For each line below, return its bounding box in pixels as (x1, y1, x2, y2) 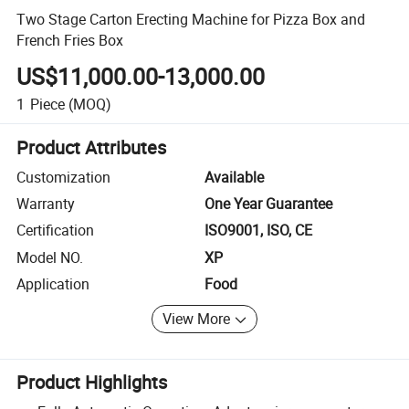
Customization (16, 166, 111, 187)
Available (204, 166, 264, 187)
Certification (16, 220, 95, 241)
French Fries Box (16, 29, 124, 50)
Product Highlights (16, 370, 168, 395)
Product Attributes (16, 134, 167, 160)
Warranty (16, 194, 76, 215)
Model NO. (16, 246, 84, 267)
